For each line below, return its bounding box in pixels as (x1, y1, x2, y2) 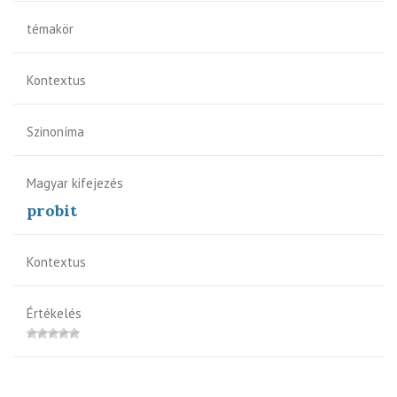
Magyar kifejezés (27, 174, 123, 191)
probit (27, 199, 77, 221)
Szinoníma (27, 122, 84, 140)
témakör (27, 19, 74, 37)
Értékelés (27, 304, 82, 322)
